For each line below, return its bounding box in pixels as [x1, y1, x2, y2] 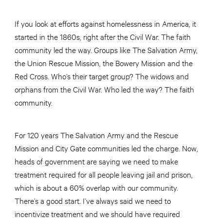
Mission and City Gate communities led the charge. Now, [15, 143, 198, 153]
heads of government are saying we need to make [15, 156, 178, 166]
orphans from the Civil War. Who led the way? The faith [15, 84, 194, 94]
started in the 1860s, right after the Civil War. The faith [15, 31, 191, 42]
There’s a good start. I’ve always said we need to [15, 195, 171, 206]
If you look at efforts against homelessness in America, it [15, 18, 196, 29]
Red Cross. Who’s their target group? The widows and [15, 71, 189, 81]
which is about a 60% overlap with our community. [15, 182, 178, 193]
